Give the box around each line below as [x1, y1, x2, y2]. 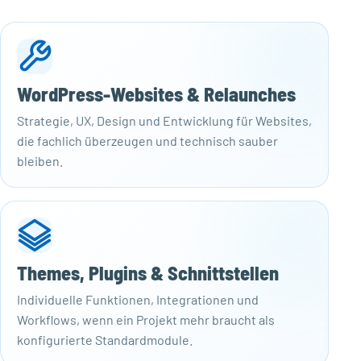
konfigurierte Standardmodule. [17, 331, 193, 347]
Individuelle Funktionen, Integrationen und [17, 291, 259, 307]
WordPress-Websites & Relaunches [17, 82, 296, 106]
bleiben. [17, 152, 63, 168]
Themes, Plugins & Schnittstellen [17, 260, 279, 284]
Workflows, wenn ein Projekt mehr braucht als [17, 311, 275, 327]
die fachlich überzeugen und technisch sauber [17, 132, 278, 148]
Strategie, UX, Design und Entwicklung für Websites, [17, 112, 312, 128]
